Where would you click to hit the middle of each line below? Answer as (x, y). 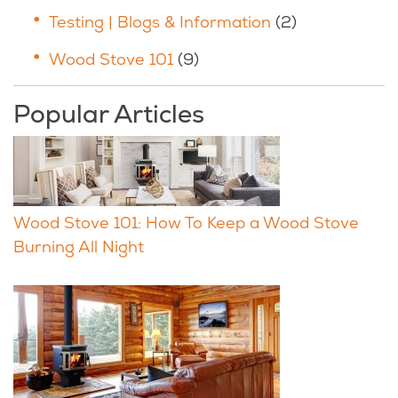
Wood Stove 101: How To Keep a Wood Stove (186, 223)
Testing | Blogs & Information (160, 22)
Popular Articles (109, 114)
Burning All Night (79, 247)
